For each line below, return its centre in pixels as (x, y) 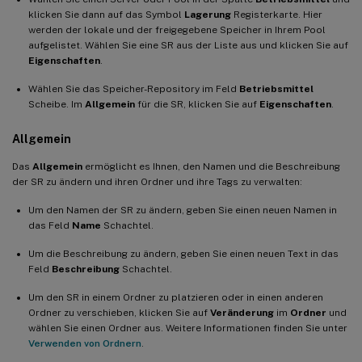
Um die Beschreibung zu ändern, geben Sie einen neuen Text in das (183, 253)
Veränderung (242, 312)
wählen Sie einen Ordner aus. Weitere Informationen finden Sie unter (188, 328)
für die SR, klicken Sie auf (197, 104)
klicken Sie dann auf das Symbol (106, 14)
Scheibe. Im (57, 104)
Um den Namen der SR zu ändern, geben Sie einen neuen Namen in (183, 210)
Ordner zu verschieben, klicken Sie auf (119, 312)
